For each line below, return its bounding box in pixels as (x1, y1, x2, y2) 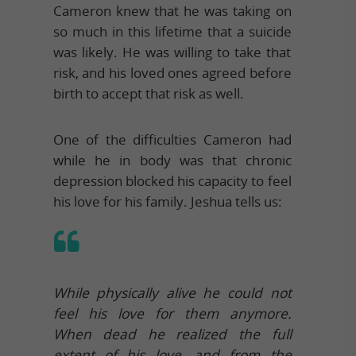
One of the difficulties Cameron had (52, 130, 292, 149)
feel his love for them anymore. (52, 304, 292, 323)
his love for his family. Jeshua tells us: (52, 192, 282, 211)
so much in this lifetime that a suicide (52, 21, 292, 41)
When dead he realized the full (52, 324, 292, 343)
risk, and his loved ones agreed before (52, 63, 292, 82)
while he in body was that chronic (52, 150, 292, 169)
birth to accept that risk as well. (52, 83, 244, 103)
